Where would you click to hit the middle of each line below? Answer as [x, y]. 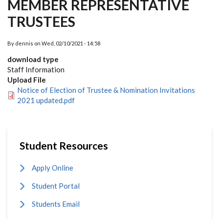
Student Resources [64, 145]
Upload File [27, 80]
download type [33, 59]
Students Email [56, 204]
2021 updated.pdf [46, 100]
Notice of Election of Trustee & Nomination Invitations [106, 90]
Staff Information [36, 69]
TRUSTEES [41, 21]
